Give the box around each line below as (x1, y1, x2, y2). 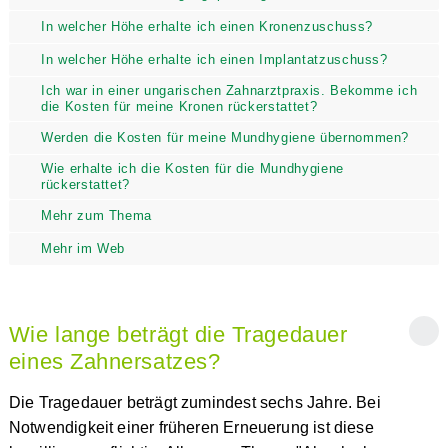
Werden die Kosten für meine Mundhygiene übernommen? (40, 130, 410, 145)
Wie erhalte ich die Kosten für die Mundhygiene (40, 161, 344, 176)
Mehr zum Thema (40, 208, 153, 223)
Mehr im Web (40, 241, 126, 256)
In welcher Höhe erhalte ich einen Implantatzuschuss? (40, 52, 388, 67)
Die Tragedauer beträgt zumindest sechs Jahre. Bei (8, 394, 381, 411)
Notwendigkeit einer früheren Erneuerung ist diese (8, 419, 374, 436)
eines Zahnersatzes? (8, 349, 221, 374)
